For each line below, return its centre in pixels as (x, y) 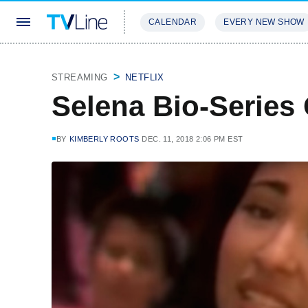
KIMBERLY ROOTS (104, 139)
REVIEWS (235, 63)
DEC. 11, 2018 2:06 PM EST (192, 139)
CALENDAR (173, 22)
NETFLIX (145, 77)
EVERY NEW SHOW (264, 22)
